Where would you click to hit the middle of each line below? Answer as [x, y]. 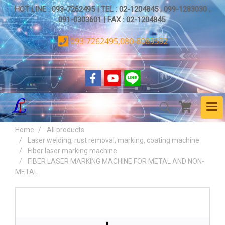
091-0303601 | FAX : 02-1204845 [113, 20]
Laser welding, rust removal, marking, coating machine [114, 140]
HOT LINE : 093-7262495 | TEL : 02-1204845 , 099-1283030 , [113, 9]
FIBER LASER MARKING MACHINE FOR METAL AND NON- [116, 161]
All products [66, 130]
